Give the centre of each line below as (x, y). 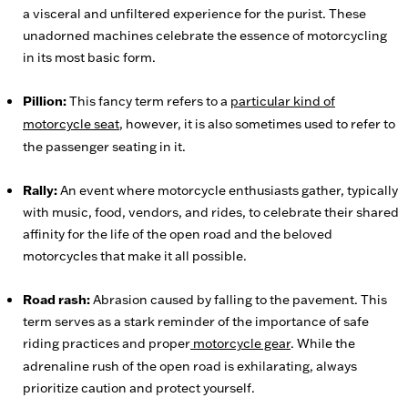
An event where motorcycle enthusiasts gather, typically (228, 190)
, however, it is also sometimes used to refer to (257, 124)
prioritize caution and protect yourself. (139, 388)
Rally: (40, 190)
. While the (323, 343)
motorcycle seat (71, 124)
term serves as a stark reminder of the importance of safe (196, 321)
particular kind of (283, 101)
